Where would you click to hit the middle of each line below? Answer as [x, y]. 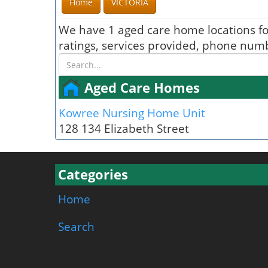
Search [76, 226]
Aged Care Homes [142, 87]
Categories [93, 174]
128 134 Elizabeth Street [124, 128]
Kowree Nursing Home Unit [132, 112]
